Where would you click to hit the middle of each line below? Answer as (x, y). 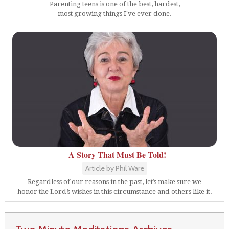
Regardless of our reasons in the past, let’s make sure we (114, 181)
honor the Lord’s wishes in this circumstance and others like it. (114, 191)
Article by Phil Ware (114, 168)
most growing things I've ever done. (114, 13)
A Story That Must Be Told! (117, 154)
